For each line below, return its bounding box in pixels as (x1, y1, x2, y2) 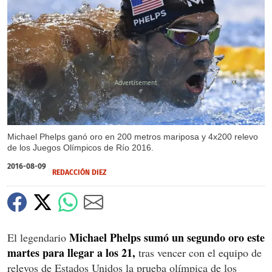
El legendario (7, 229, 69, 245)
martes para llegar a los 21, (7, 244, 135, 260)
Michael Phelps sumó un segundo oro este (69, 229, 265, 245)
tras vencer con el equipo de (135, 245, 262, 260)
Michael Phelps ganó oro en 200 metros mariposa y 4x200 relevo (7, 131, 258, 141)
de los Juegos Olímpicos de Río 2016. (7, 142, 154, 152)
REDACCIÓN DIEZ (52, 168, 107, 177)
